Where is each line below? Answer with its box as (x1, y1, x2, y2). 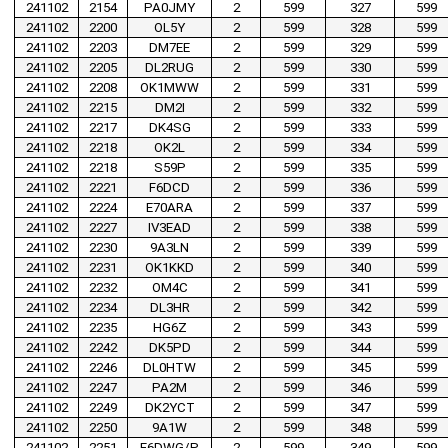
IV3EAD (148, 220, 191, 236)
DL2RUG (145, 60, 194, 76)
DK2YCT (144, 400, 195, 416)
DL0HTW (143, 360, 196, 376)
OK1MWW (140, 80, 199, 96)
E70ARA (146, 200, 193, 216)
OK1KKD (145, 260, 194, 276)
